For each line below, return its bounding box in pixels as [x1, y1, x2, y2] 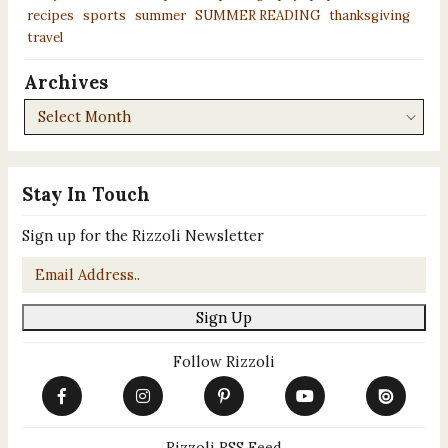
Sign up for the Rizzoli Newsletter [21, 226, 264, 246]
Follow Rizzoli [173, 352, 275, 372]
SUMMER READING [195, 6, 321, 24]
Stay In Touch [21, 182, 150, 206]
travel [26, 28, 63, 46]
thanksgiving [329, 6, 411, 24]
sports [82, 6, 126, 24]
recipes [26, 6, 74, 24]
